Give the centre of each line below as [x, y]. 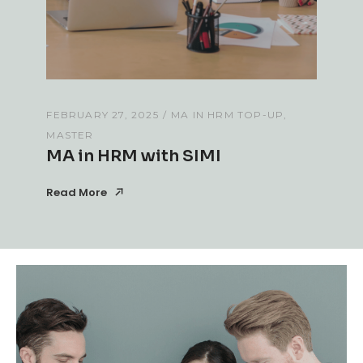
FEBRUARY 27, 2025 [102, 115]
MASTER [70, 135]
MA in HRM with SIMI [134, 156]
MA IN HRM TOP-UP [227, 115]
